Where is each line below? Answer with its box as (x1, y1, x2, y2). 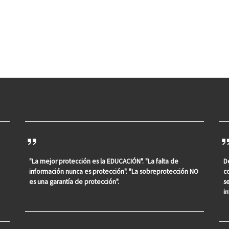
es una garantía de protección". (29, 177, 120, 186)
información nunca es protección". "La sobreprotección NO (29, 167, 199, 176)
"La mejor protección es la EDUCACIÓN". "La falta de (29, 156, 179, 166)
